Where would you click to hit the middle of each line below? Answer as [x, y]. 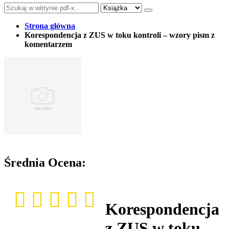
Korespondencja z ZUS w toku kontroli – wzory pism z [120, 35]
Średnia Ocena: [45, 162]
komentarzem [48, 44]
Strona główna [50, 26]
